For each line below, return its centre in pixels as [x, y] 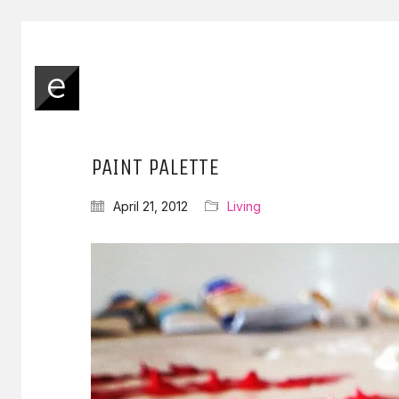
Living [244, 206]
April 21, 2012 [151, 206]
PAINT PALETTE [155, 167]
